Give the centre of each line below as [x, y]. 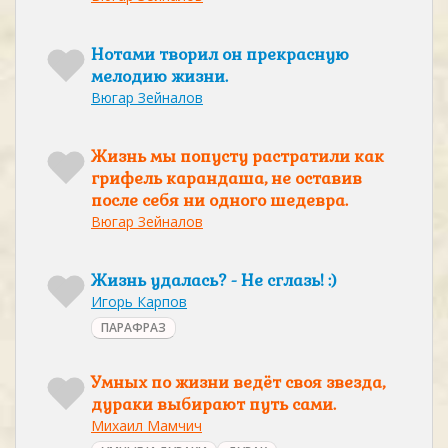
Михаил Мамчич [146, 425]
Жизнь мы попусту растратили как [237, 156]
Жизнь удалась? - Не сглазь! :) [214, 280]
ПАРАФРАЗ [133, 327]
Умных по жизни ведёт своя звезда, [238, 382]
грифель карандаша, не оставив [226, 178]
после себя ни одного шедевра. [219, 200]
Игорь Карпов [139, 301]
